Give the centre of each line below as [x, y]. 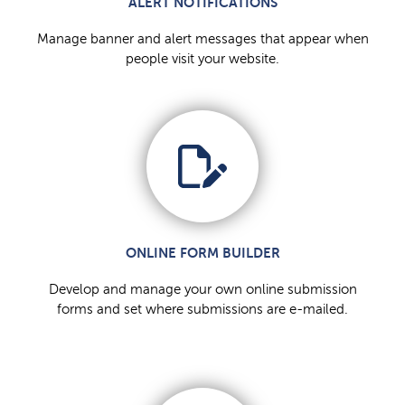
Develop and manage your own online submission [202, 290]
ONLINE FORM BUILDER [202, 253]
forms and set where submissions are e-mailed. [202, 310]
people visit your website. [202, 59]
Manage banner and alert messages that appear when [202, 39]
